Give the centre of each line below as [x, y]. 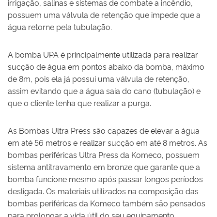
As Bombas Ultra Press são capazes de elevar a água [104, 130]
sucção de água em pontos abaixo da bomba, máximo [106, 66]
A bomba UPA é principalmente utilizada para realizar [103, 54]
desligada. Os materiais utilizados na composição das [103, 191]
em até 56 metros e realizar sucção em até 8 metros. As [108, 142]
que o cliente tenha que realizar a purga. [79, 102]
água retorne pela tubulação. [60, 26]
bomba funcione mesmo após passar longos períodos [105, 178]
